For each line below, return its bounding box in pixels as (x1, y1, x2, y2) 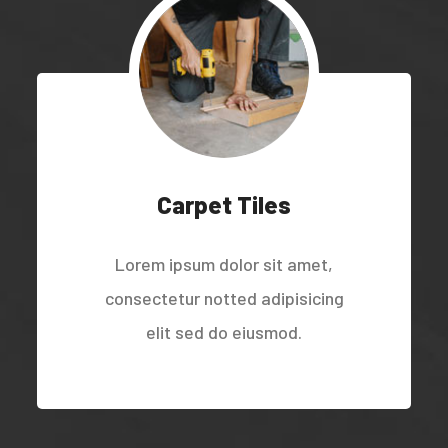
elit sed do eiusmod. (146, 321, 302, 344)
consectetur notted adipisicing (104, 287, 344, 310)
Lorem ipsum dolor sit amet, (115, 253, 333, 276)
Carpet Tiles (157, 190, 291, 220)
